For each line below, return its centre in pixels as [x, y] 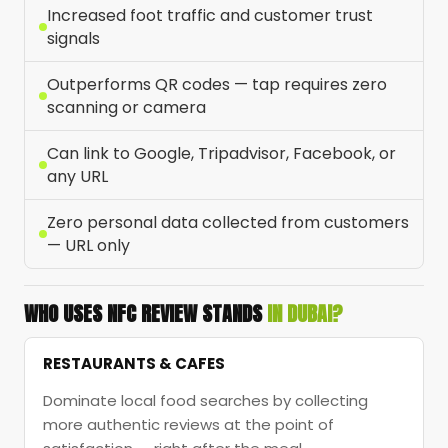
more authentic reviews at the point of [188, 425]
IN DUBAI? [305, 314]
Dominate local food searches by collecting [205, 401]
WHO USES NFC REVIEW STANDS [145, 314]
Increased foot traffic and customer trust [210, 16]
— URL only [88, 246]
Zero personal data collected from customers [228, 223]
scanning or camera [126, 108]
